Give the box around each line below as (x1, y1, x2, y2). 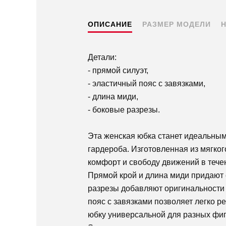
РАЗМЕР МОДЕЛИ (142, 20, 211, 29)
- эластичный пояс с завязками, (88, 79, 205, 88)
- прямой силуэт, (88, 66, 148, 75)
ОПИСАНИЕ (88, 20, 132, 29)
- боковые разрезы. (88, 105, 160, 115)
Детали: (88, 53, 117, 62)
